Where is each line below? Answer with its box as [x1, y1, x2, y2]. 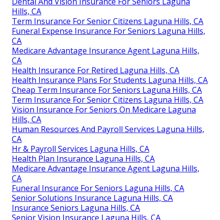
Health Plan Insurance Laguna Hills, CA [12, 153, 155, 164]
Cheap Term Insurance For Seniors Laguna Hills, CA [12, 84, 202, 95]
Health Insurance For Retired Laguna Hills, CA [12, 64, 179, 76]
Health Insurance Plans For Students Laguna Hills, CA [12, 74, 208, 85]
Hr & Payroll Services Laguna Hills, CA [12, 143, 149, 154]
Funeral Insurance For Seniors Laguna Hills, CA [12, 182, 184, 193]
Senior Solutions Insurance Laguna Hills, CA [12, 192, 173, 203]
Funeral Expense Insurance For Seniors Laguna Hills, [12, 25, 205, 36]
